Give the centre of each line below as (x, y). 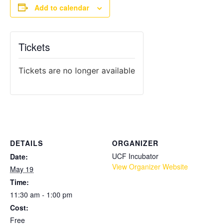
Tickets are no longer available (77, 70)
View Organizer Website (150, 166)
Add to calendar (62, 7)
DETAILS (26, 143)
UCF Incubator (135, 156)
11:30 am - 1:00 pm (41, 194)
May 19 (22, 169)
